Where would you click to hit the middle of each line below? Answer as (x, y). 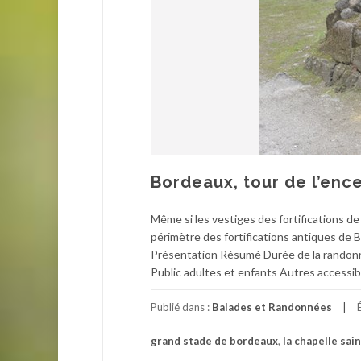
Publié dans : (181, 307)
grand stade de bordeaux (214, 340)
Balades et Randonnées (272, 307)
